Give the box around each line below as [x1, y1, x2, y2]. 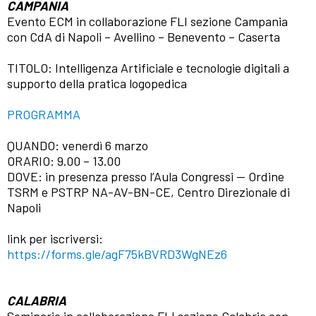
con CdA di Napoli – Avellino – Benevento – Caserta [7, 29, 280, 45]
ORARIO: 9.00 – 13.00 [7, 153, 121, 169]
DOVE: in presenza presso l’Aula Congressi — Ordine [7, 169, 284, 185]
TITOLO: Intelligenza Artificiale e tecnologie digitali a [7, 60, 289, 76]
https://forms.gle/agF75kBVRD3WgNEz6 [7, 246, 230, 262]
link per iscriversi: [7, 231, 103, 247]
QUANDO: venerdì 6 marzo [7, 138, 148, 154]
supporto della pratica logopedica [7, 75, 187, 92]
